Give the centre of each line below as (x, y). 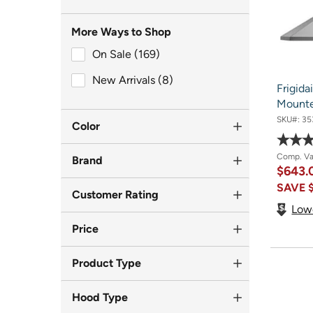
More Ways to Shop (121, 32)
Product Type (107, 263)
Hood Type (100, 297)
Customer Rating (115, 195)
